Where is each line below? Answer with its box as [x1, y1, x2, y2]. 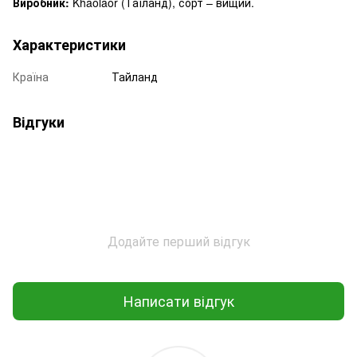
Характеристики [13, 33, 126, 55]
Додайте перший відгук [107, 231, 250, 250]
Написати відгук [123, 290, 234, 312]
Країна [13, 68, 49, 84]
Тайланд [112, 68, 158, 84]
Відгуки [13, 111, 65, 132]
